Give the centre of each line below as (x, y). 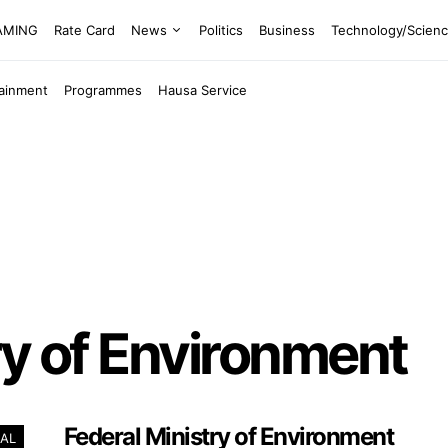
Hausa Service (203, 89)
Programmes (103, 89)
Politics (221, 29)
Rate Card (85, 29)
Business (287, 29)
